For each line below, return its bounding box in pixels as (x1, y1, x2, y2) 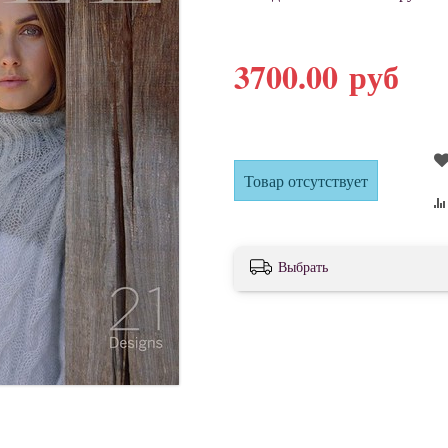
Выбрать (278, 257, 328, 277)
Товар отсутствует (244, 169, 368, 191)
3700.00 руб (234, 53, 399, 101)
